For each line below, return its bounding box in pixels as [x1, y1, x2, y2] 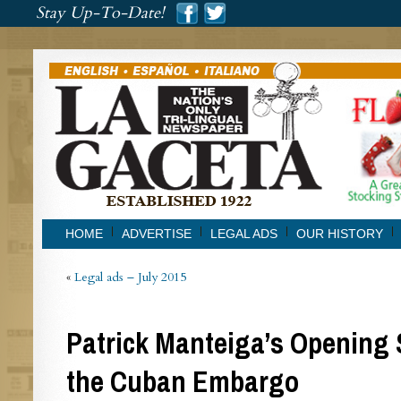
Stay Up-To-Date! [36, 2, 164, 24]
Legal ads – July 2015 [73, 269, 186, 286]
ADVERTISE [121, 226, 192, 241]
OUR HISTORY [295, 226, 383, 241]
